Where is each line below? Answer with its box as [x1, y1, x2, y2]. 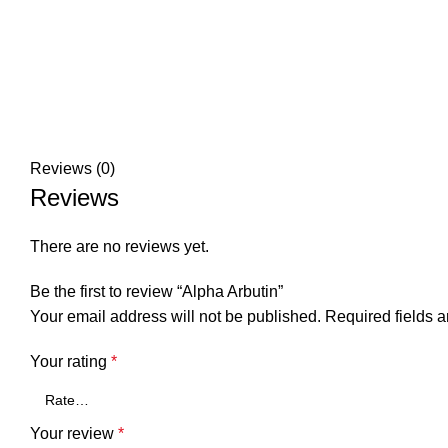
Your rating [30, 353, 111, 370]
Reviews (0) [30, 160, 115, 177]
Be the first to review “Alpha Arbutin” [30, 283, 283, 300]
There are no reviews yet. [30, 238, 209, 255]
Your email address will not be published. [30, 308, 321, 325]
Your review [30, 425, 118, 442]
